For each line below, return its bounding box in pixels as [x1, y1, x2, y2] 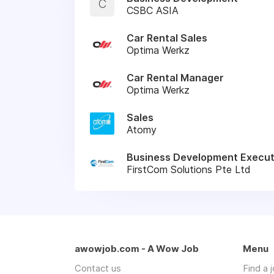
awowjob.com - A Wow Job [75, 242, 199, 254]
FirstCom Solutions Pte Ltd [127, 163, 251, 176]
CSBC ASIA [127, 4, 179, 17]
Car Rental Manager [127, 71, 224, 84]
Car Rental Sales [127, 31, 207, 44]
